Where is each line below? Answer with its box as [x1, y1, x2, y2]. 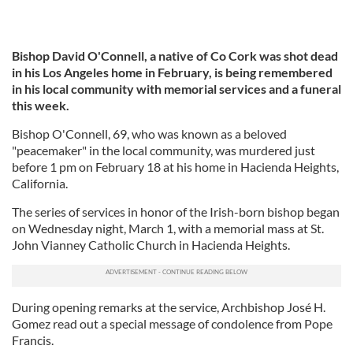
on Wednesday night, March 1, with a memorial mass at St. [12, 220, 324, 236]
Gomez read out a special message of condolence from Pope [12, 315, 333, 331]
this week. [12, 97, 69, 113]
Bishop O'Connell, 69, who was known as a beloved [12, 125, 287, 141]
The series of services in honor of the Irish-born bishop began [12, 203, 340, 219]
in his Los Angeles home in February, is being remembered [12, 64, 333, 80]
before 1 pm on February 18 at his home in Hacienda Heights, [12, 158, 339, 174]
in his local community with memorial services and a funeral [12, 80, 341, 96]
